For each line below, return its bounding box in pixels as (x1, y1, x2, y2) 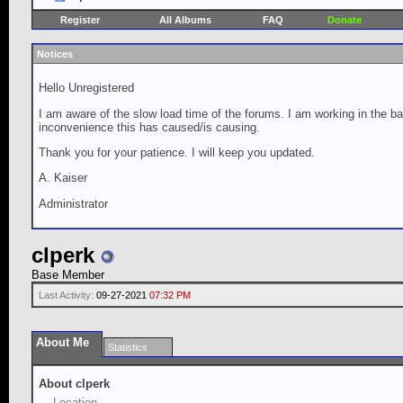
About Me (36, 336, 89, 349)
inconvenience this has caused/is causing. (39, 120, 260, 134)
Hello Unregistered (39, 81, 134, 95)
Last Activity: (39, 290, 94, 300)
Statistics (108, 342, 148, 353)
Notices (37, 49, 73, 59)
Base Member (31, 268, 104, 282)
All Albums (159, 14, 211, 25)
